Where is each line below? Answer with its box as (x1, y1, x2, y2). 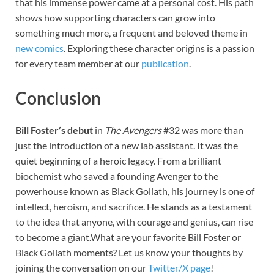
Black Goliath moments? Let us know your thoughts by (15, 246, 243, 259)
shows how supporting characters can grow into (15, 12, 215, 24)
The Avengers (105, 124, 161, 136)
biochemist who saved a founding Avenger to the (15, 170, 218, 182)
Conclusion (15, 87, 101, 108)
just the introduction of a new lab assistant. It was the (15, 139, 238, 152)
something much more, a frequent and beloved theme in (15, 27, 248, 39)
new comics (15, 42, 64, 54)
